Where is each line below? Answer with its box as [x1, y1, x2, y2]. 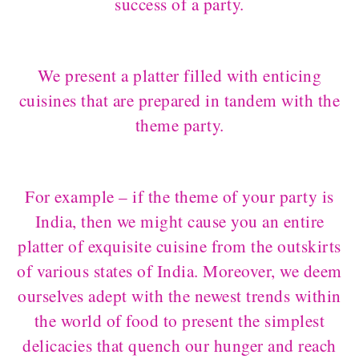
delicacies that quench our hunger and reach [22, 333, 337, 357]
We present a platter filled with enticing [37, 63, 322, 87]
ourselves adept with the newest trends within [18, 284, 341, 307]
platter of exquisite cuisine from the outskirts [18, 234, 341, 257]
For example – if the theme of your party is [25, 184, 334, 208]
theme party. [135, 113, 224, 136]
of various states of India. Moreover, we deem [17, 259, 342, 282]
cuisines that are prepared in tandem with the [18, 88, 341, 111]
